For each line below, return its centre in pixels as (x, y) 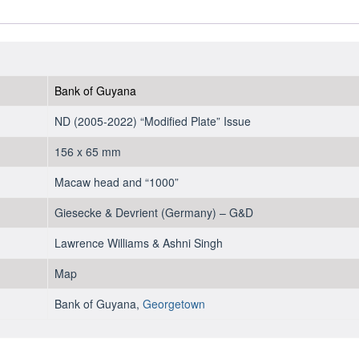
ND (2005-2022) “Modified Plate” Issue (152, 121)
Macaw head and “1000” (116, 182)
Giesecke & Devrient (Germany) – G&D (153, 213)
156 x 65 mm (87, 152)
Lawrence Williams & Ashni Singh (138, 243)
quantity (315, 63)
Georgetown (173, 304)
